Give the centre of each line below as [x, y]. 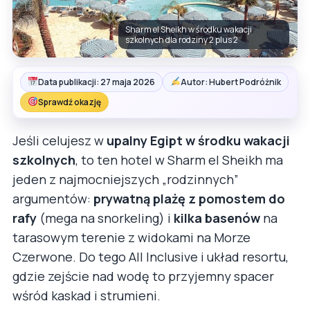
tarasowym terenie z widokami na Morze [131, 237]
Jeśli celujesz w [60, 140]
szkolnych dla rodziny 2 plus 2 [181, 39]
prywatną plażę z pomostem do [189, 198]
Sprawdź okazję [69, 102]
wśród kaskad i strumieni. [86, 295]
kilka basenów [217, 218]
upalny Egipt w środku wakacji [198, 140]
